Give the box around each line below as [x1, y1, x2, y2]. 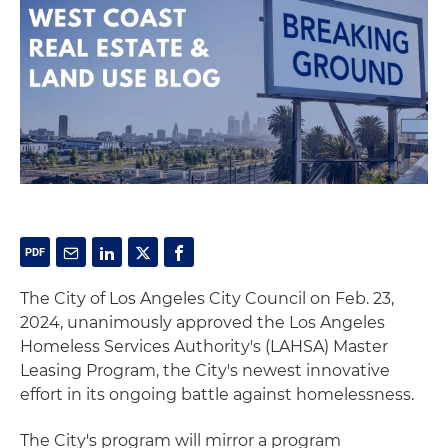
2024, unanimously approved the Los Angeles [20, 312, 385, 332]
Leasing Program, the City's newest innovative [20, 360, 390, 380]
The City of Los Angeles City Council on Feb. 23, [20, 288, 394, 308]
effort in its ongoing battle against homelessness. [20, 384, 414, 404]
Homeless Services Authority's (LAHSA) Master [20, 336, 388, 356]
